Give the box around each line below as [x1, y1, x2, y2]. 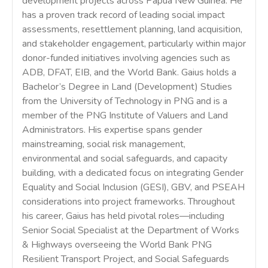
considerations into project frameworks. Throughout [22, 195, 235, 208]
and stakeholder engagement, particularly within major [22, 37, 246, 50]
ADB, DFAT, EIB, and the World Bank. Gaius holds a [22, 66, 236, 79]
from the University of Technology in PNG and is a [22, 95, 227, 108]
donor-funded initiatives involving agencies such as [22, 51, 230, 65]
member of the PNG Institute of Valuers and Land [22, 109, 228, 122]
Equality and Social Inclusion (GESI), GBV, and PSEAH [22, 181, 245, 194]
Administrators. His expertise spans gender [22, 123, 202, 136]
